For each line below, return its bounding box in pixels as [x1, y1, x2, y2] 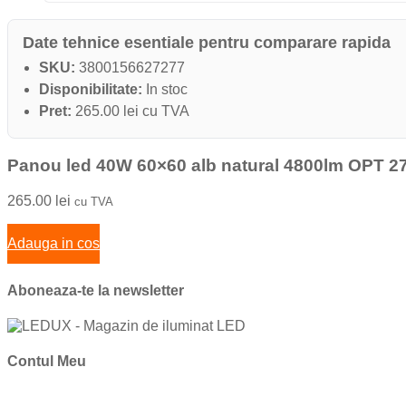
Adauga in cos [7, 235, 100, 251]
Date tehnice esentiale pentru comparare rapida [23, 34, 391, 53]
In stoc [142, 82, 188, 98]
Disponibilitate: [39, 82, 142, 98]
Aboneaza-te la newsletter [7, 282, 184, 298]
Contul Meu [7, 353, 86, 370]
